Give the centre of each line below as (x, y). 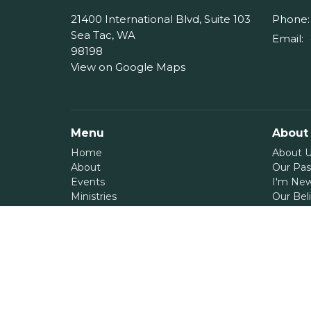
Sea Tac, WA (103, 35)
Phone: (291, 19)
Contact (90, 270)
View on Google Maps (128, 67)
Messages (95, 211)
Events (88, 182)
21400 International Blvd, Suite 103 (161, 19)
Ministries (94, 197)
